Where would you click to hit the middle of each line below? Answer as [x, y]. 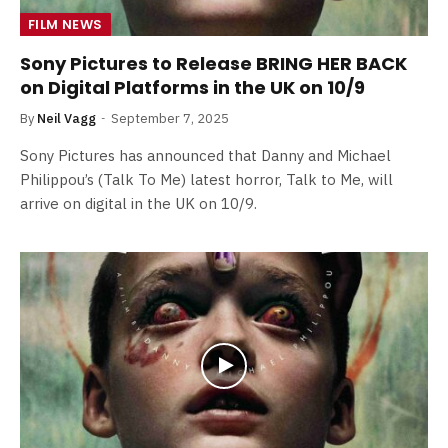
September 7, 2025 [170, 118]
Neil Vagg [66, 118]
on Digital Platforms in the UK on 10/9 [192, 87]
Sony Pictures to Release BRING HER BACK [213, 63]
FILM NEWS [65, 24]
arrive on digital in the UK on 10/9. [138, 203]
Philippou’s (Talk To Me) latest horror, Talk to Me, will [206, 179]
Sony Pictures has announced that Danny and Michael [205, 155]
